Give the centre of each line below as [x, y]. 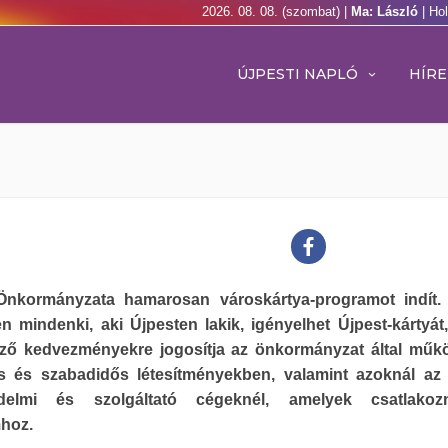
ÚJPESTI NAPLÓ [297, 74]
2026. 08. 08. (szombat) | [276, 11]
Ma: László [386, 11]
